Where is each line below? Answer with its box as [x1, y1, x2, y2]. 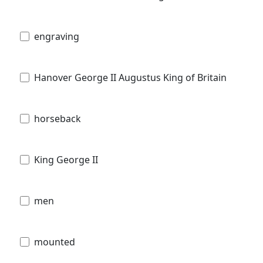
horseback [34, 112, 81, 125]
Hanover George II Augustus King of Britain [34, 70, 227, 84]
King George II [34, 153, 98, 166]
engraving [34, 29, 79, 43]
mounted [34, 235, 75, 248]
